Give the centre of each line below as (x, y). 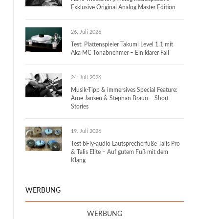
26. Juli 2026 (86, 32)
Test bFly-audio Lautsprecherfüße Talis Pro (125, 144)
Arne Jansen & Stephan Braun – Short (120, 98)
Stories (80, 107)
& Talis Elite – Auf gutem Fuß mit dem (120, 152)
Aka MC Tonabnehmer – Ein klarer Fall (120, 53)
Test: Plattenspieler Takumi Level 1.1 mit (122, 44)
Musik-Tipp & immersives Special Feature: (124, 90)
